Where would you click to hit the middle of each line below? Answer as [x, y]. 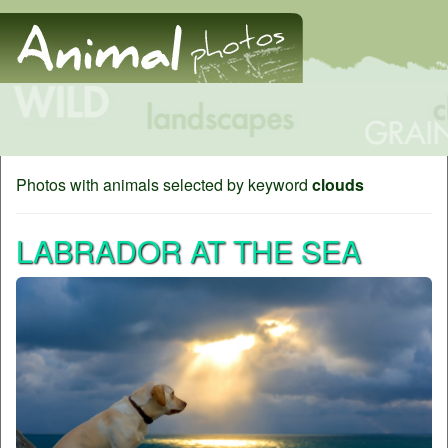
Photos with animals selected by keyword [164, 184]
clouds [338, 184]
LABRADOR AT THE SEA [188, 250]
